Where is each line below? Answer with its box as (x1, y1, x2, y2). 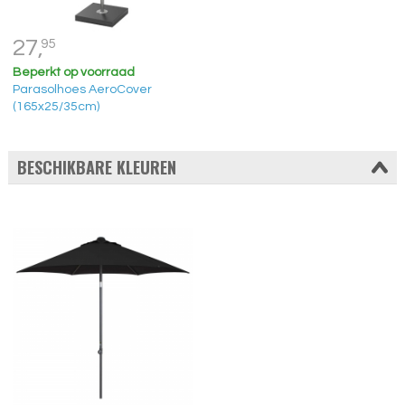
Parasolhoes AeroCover (12, 82, 152, 96)
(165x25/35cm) (12, 99, 99, 113)
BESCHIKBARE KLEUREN (16, 155, 176, 180)
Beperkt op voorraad (12, 65, 135, 79)
